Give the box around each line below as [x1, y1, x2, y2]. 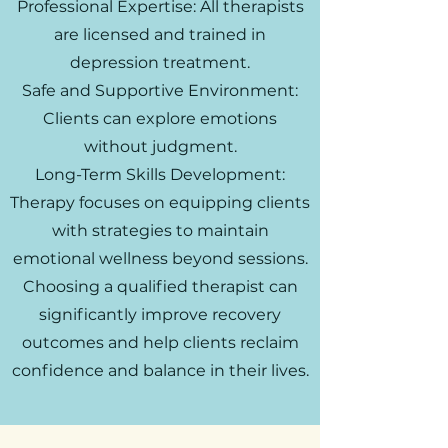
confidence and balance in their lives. [11, 361, 309, 380]
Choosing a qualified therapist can [22, 277, 298, 296]
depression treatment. [70, 53, 250, 72]
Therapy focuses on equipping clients [10, 193, 310, 212]
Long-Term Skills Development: [35, 165, 285, 184]
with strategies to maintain [51, 221, 269, 240]
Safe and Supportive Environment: [22, 81, 298, 100]
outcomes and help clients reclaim [21, 333, 299, 352]
